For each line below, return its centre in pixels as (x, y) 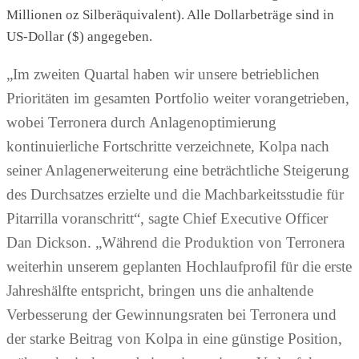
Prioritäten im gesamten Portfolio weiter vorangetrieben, (178, 99)
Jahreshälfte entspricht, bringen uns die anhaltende (160, 291)
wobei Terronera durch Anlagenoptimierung (141, 123)
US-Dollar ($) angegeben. (79, 37)
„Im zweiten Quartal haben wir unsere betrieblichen (163, 75)
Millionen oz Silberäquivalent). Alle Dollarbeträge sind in (170, 15)
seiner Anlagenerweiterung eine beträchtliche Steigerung (178, 171)
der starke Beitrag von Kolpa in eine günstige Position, (174, 339)
